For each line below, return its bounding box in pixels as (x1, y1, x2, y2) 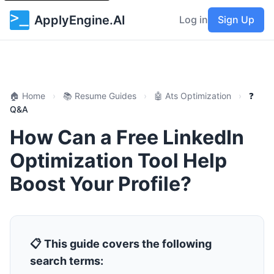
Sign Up (218, 13, 254, 26)
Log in (179, 13, 208, 26)
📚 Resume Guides (63, 91, 136, 101)
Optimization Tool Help (10, 149, 227, 172)
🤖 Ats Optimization (154, 91, 231, 101)
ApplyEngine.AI (34, 12, 125, 28)
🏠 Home (10, 91, 45, 101)
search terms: (30, 254, 103, 267)
